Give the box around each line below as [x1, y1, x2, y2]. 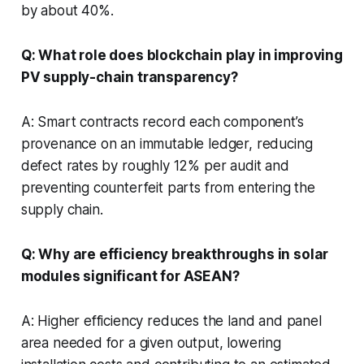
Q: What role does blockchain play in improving [20, 46, 343, 63]
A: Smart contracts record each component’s [20, 113, 304, 130]
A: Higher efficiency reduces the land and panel [20, 312, 322, 329]
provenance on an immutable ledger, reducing [20, 135, 313, 152]
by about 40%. [20, 2, 114, 19]
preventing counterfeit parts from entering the [20, 179, 315, 196]
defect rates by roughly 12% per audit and [20, 157, 289, 174]
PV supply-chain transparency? [20, 68, 238, 85]
